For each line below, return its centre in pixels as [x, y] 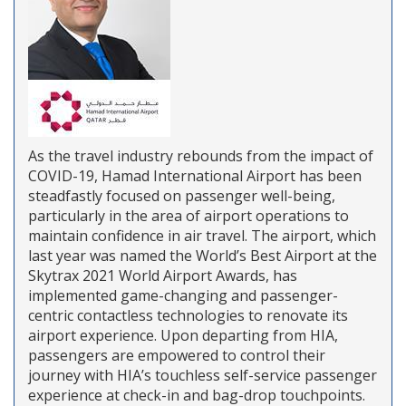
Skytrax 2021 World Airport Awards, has [163, 275]
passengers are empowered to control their [177, 355]
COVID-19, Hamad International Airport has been [195, 175]
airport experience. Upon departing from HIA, [183, 335]
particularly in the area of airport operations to [188, 215]
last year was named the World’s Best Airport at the [203, 255]
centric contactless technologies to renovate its [188, 315]
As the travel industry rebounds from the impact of [201, 155]
